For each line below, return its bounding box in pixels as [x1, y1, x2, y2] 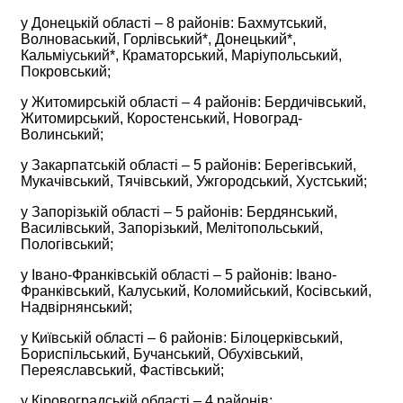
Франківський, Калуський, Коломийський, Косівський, [21, 282, 372, 299]
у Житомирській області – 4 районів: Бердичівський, [21, 94, 366, 110]
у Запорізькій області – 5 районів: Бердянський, [21, 203, 337, 219]
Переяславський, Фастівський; [21, 362, 224, 378]
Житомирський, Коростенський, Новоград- [21, 110, 302, 126]
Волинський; [21, 126, 103, 142]
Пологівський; [21, 236, 113, 252]
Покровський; [21, 63, 111, 79]
